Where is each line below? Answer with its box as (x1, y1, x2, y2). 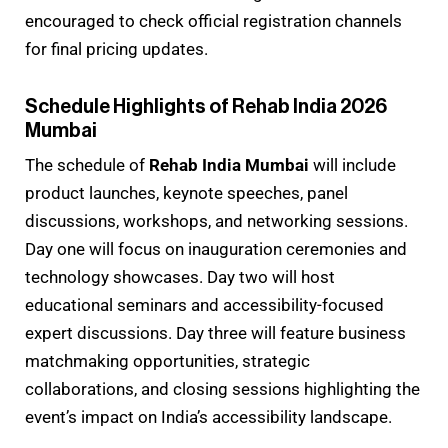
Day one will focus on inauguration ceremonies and (25, 238, 407, 259)
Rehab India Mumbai (149, 154, 309, 175)
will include (309, 154, 396, 175)
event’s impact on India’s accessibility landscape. (25, 406, 392, 427)
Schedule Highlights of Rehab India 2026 (25, 96, 387, 117)
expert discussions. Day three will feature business (25, 322, 406, 343)
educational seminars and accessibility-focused (25, 294, 384, 315)
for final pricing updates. (25, 38, 208, 59)
